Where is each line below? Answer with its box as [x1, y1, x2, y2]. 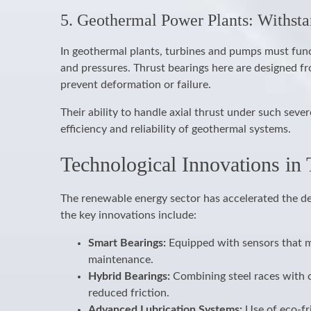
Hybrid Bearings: [88, 271, 170, 282]
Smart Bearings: [88, 237, 166, 249]
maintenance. [88, 254, 153, 265]
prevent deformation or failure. [60, 79, 211, 90]
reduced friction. [88, 287, 169, 299]
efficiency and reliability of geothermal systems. [60, 124, 291, 135]
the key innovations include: [60, 210, 196, 221]
